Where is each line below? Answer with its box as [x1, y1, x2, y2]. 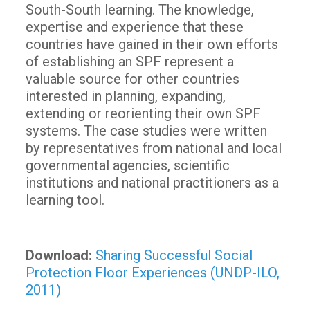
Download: [25, 246, 92, 264]
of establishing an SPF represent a [25, 53, 234, 70]
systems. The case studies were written [25, 122, 267, 139]
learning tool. [25, 191, 104, 208]
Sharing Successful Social [95, 246, 253, 264]
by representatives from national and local [25, 139, 282, 156]
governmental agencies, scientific [25, 156, 230, 174]
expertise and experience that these [25, 18, 244, 35]
